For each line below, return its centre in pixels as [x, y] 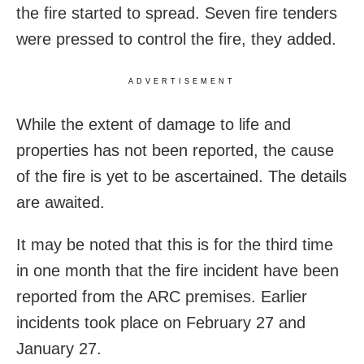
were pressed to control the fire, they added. [176, 39]
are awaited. [61, 203]
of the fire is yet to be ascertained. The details [182, 177]
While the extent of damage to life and [154, 125]
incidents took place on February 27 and [161, 323]
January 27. [59, 349]
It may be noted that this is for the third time [175, 245]
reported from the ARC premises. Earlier [162, 297]
